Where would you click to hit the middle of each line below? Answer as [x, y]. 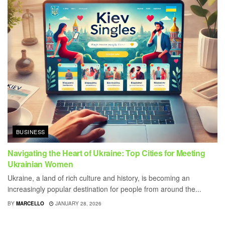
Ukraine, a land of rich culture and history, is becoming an [99, 178]
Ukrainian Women [40, 164]
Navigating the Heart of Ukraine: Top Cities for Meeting [106, 153]
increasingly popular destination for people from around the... [104, 189]
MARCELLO [30, 203]
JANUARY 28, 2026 [78, 203]
